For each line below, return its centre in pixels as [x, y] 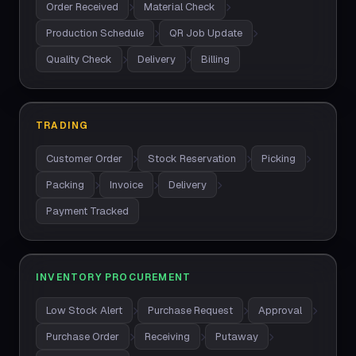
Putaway [237, 337]
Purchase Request [190, 310]
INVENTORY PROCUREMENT [114, 277]
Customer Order [84, 159]
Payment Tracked [87, 211]
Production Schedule [95, 33]
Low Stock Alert [84, 310]
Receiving [167, 337]
